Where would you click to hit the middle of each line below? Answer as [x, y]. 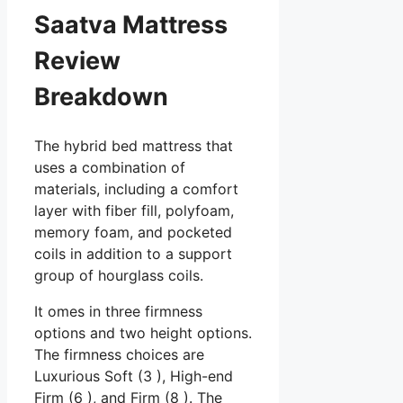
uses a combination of [110, 167]
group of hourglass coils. [119, 275]
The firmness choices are [119, 354]
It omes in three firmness [118, 311]
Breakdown [101, 96]
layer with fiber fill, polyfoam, [134, 210]
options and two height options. [143, 332]
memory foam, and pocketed [133, 232]
